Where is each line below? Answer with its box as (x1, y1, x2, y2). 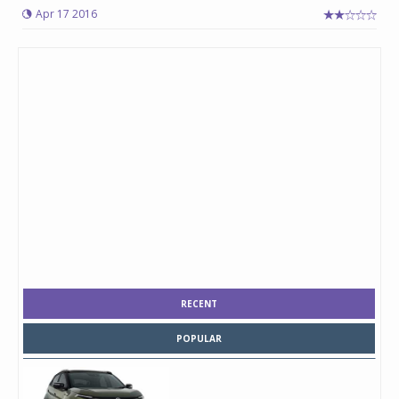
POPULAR (176, 332, 222, 345)
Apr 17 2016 (36, 6, 97, 21)
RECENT (181, 297, 217, 310)
